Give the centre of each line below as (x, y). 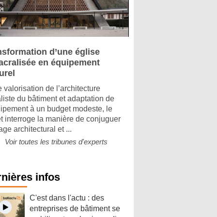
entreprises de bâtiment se (75, 209)
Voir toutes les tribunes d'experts (56, 142)
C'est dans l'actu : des (67, 198)
